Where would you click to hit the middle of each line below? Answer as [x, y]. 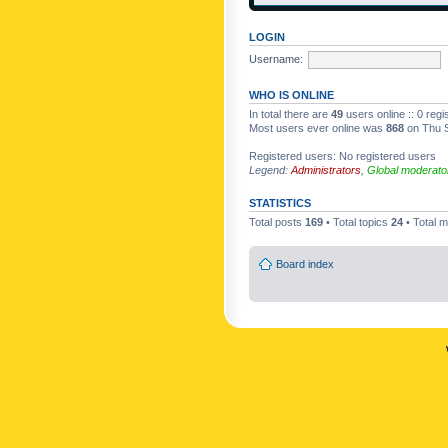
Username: [276, 58]
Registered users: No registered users [342, 156]
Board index [305, 263]
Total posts [277, 222]
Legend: [270, 170]
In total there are [290, 114]
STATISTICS [280, 203]
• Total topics [357, 222]
